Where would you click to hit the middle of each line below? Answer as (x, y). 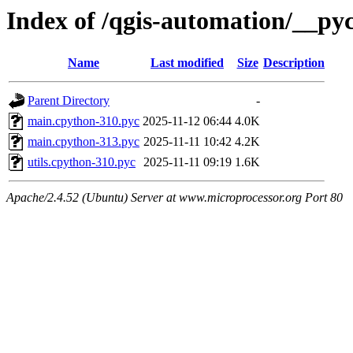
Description (294, 63)
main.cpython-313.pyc (84, 142)
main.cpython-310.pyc (84, 121)
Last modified (187, 63)
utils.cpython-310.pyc (82, 162)
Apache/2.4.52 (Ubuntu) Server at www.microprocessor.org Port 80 (175, 198)
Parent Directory (69, 101)
